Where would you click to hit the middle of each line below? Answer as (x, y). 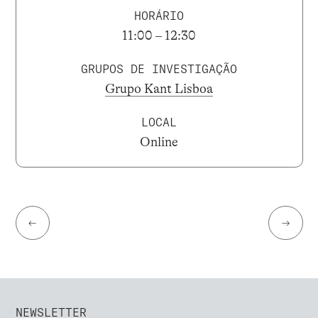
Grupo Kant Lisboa (159, 89)
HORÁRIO (159, 15)
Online (159, 142)
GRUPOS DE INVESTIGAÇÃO (159, 68)
